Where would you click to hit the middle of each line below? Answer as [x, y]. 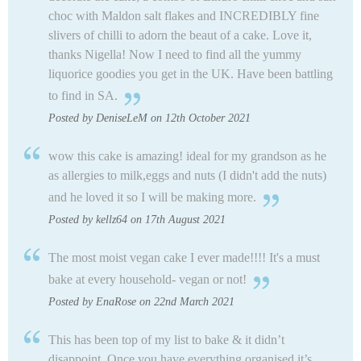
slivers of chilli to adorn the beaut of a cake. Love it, [180, 35]
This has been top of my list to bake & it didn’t [166, 339]
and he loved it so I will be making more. [152, 197]
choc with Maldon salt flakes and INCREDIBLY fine [184, 15]
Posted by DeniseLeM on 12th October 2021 [149, 118]
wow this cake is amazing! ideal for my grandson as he [187, 156]
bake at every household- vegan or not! [147, 279]
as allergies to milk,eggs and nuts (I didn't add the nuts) [187, 175]
